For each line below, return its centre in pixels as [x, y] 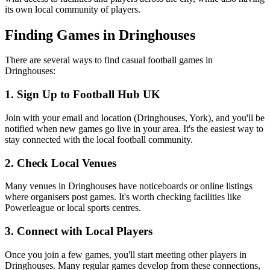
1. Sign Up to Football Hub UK [83, 95]
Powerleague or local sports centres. [73, 208]
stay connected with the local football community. [99, 139]
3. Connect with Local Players [79, 231]
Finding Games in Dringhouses [100, 35]
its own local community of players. [73, 9]
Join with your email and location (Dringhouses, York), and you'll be [135, 118]
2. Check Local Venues [61, 163]
